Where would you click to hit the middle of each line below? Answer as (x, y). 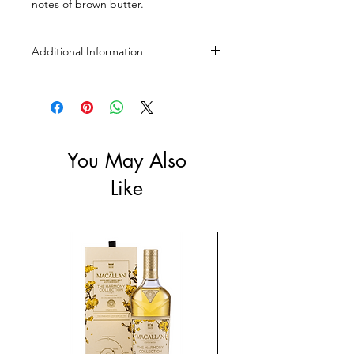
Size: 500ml (59, 81)
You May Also (126, 161)
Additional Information (87, 52)
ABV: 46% (55, 98)
